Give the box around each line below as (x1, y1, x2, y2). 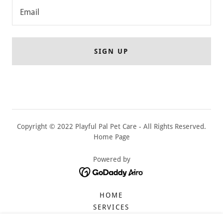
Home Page (93, 133, 130, 141)
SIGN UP (94, 47, 129, 55)
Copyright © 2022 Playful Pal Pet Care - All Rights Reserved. (17, 122, 206, 130)
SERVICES (93, 203, 130, 211)
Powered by (93, 155, 130, 163)
